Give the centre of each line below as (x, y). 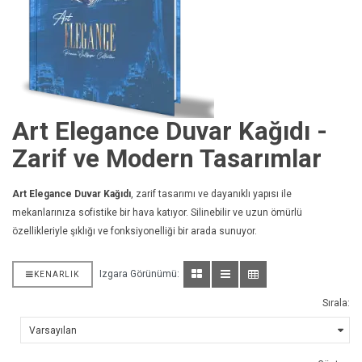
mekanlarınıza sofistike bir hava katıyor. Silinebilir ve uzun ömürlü (157, 212)
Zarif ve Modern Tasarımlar (167, 158)
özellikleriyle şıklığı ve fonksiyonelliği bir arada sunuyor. (135, 231)
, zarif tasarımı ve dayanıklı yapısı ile (211, 194)
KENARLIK (57, 274)
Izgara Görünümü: (139, 274)
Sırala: (336, 303)
